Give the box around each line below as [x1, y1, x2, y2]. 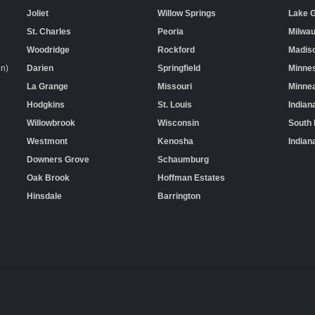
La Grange [27, 81, 68, 91]
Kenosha [157, 136, 193, 146]
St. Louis [157, 99, 192, 110]
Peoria [157, 26, 184, 37]
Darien [27, 63, 53, 73]
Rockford [157, 44, 195, 55]
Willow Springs [157, 8, 216, 18]
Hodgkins [27, 99, 65, 110]
